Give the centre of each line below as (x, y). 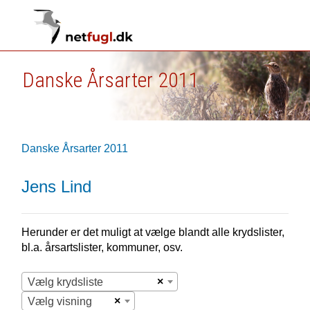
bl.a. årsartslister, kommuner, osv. (102, 247)
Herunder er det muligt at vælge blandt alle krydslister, (153, 232)
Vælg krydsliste (65, 282)
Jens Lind (56, 186)
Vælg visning (60, 301)
